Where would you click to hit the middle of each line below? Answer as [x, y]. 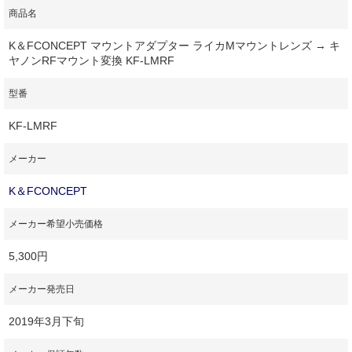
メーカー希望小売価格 [56, 224]
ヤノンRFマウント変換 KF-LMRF [92, 60]
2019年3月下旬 [46, 321]
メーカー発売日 [42, 289]
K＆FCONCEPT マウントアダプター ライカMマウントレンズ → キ [174, 45]
